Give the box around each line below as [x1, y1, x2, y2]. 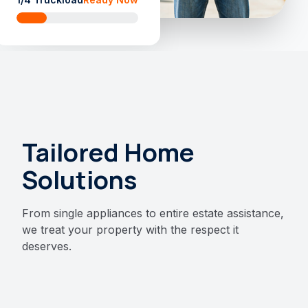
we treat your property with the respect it [22, 223, 239, 236]
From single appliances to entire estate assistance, [22, 206, 284, 220]
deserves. [22, 239, 71, 253]
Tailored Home [22, 135, 195, 169]
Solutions [22, 163, 137, 197]
